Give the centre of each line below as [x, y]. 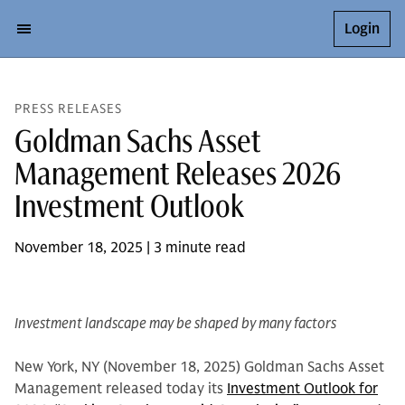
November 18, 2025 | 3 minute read [130, 248]
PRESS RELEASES [68, 109]
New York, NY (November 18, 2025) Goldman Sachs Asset [199, 367]
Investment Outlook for [302, 389]
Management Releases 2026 [178, 173]
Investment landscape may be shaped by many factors [175, 324]
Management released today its [121, 389]
